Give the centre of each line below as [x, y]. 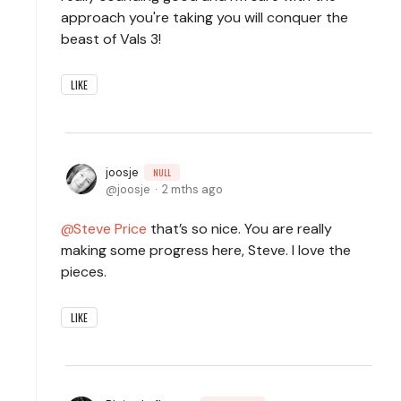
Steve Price [110, 228]
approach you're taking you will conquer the [205, 17]
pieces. [85, 271]
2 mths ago [192, 189]
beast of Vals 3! [113, 38]
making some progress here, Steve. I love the [206, 250]
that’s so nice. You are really [239, 228]
